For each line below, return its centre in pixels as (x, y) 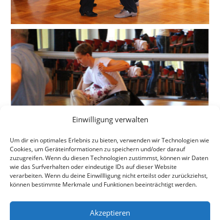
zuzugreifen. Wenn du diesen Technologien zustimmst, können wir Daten (109, 158)
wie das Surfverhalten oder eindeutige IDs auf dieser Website (93, 167)
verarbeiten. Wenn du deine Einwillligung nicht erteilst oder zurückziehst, (109, 176)
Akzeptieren (110, 212)
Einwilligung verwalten (110, 119)
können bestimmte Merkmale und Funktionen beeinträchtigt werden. (103, 184)
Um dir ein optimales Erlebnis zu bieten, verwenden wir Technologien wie (110, 140)
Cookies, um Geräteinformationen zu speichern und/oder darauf (97, 149)
